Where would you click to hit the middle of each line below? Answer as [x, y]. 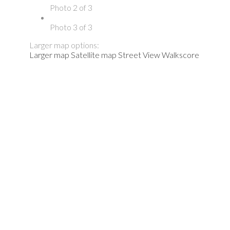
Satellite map [94, 54]
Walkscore [180, 54]
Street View [139, 54]
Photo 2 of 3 [71, 7]
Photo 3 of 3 [71, 27]
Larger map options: [64, 45]
